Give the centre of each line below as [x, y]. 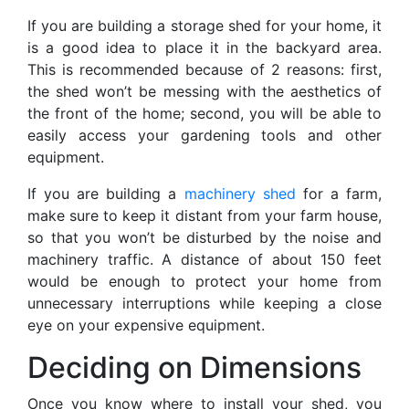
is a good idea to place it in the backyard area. [204, 47]
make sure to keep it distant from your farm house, [204, 215]
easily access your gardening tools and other [204, 135]
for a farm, [339, 193]
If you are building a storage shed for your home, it [204, 25]
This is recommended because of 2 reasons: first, [204, 69]
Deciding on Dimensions [194, 367]
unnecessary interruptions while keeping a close [204, 303]
